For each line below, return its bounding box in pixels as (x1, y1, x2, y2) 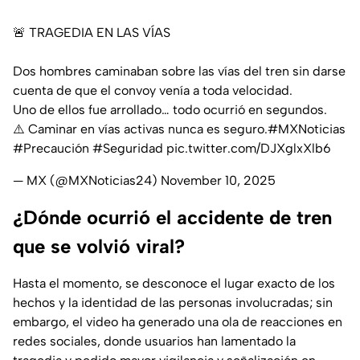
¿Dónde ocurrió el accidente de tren (13, 206, 332, 230)
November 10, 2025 (161, 173, 276, 189)
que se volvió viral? (13, 235, 185, 259)
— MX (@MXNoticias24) (13, 173, 161, 189)
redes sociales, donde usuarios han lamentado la (13, 333, 296, 350)
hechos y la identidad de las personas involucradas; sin (13, 295, 333, 311)
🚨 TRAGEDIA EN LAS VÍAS (13, 25, 170, 41)
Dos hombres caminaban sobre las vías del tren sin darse (13, 63, 346, 80)
